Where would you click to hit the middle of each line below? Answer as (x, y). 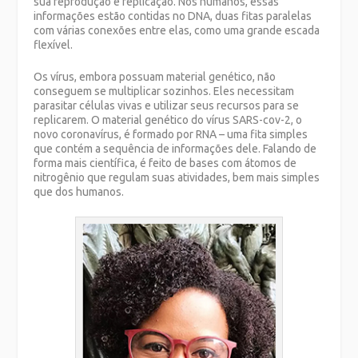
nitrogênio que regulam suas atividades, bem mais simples (177, 178)
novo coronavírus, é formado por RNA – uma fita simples (171, 135)
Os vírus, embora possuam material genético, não (155, 77)
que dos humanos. (79, 192)
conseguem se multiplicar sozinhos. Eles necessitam (164, 91)
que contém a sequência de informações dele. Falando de (175, 149)
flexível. (54, 44)
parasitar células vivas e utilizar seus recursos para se (167, 106)
